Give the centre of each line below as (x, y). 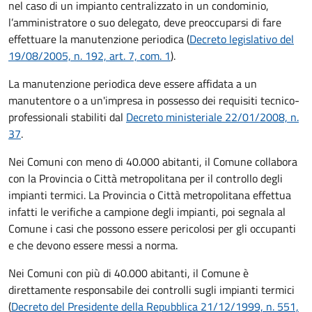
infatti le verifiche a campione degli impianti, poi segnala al (147, 212)
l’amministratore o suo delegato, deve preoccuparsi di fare (145, 23)
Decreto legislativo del (242, 39)
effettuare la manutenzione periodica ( (99, 39)
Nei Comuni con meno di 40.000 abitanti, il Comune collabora (153, 162)
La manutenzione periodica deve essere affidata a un (133, 84)
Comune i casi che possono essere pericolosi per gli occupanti (152, 229)
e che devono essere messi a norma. (93, 245)
